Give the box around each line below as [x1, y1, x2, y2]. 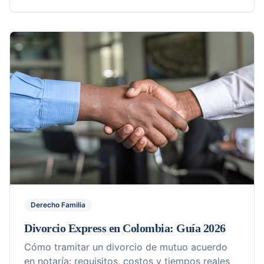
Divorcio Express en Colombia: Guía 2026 [24, 221, 226, 235]
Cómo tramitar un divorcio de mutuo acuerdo [24, 240, 227, 253]
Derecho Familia [31, 200, 85, 209]
